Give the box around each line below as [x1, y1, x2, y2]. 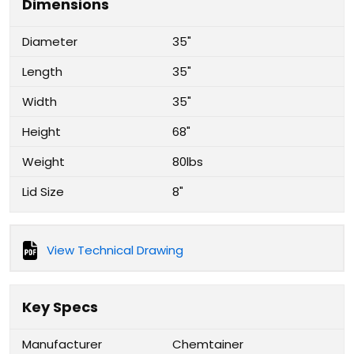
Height [22, 123, 61, 140]
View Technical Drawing [47, 242, 183, 258]
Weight [22, 153, 65, 170]
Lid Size [22, 183, 64, 200]
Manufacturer [22, 336, 102, 352]
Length [22, 63, 62, 80]
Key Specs [22, 297, 98, 317]
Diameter [22, 33, 77, 50]
